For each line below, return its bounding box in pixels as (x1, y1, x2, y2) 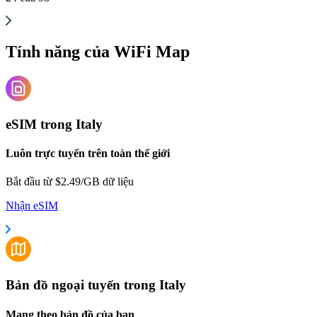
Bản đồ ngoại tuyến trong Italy (6, 277, 186, 293)
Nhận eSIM (6, 199, 58, 212)
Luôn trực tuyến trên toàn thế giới (6, 147, 170, 160)
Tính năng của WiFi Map (6, 42, 190, 61)
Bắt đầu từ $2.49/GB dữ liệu (6, 175, 134, 188)
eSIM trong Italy (6, 117, 103, 132)
